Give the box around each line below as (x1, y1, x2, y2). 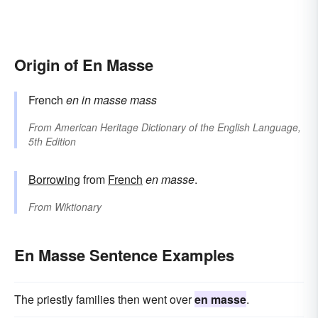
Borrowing (28, 170, 80, 187)
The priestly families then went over (14, 290, 194, 307)
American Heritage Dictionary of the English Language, (55, 119, 301, 134)
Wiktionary (55, 199, 102, 214)
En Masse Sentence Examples (14, 243, 234, 266)
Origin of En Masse (14, 53, 153, 76)
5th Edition (28, 133, 76, 148)
